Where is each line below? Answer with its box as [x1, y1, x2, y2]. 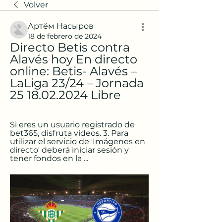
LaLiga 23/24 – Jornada [10, 76, 144, 90]
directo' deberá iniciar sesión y [10, 145, 129, 155]
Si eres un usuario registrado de [10, 120, 135, 129]
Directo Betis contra [10, 40, 130, 55]
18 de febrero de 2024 [28, 32, 102, 41]
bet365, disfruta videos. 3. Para [10, 128, 128, 138]
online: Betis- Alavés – [10, 64, 137, 78]
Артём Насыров [28, 21, 94, 31]
